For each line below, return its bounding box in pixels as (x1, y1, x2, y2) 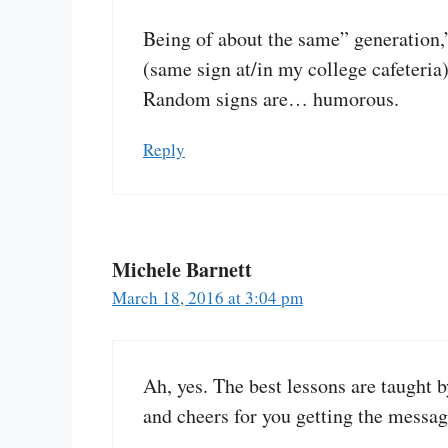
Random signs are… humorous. (143, 84, 399, 112)
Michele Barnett (112, 254, 252, 284)
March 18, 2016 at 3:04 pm (112, 285, 303, 309)
